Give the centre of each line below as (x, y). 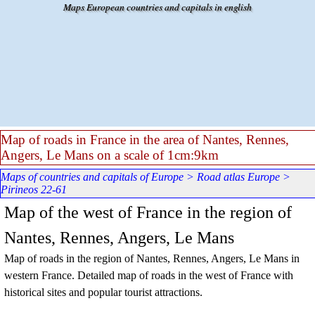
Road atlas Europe (238, 177)
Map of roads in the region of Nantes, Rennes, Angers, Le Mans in (152, 258)
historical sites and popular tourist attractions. (103, 292)
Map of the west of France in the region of (148, 212)
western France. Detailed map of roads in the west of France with (149, 275)
